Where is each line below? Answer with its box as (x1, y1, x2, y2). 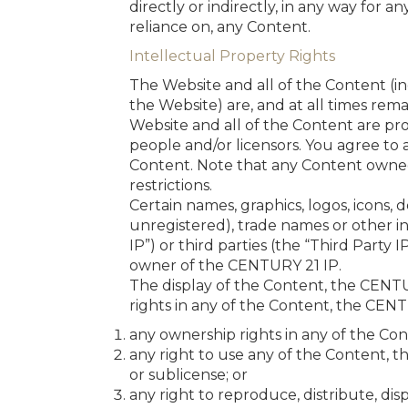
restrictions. (129, 177, 212, 194)
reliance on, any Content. (129, 18, 311, 36)
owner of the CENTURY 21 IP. (129, 257, 342, 274)
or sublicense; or (129, 366, 248, 383)
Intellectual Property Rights (129, 47, 335, 65)
